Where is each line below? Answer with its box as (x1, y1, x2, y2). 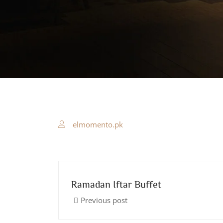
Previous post (81, 195, 127, 206)
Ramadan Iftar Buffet (71, 179, 161, 189)
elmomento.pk (73, 119, 123, 130)
